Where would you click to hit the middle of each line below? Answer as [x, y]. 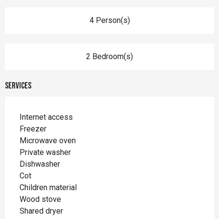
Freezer [33, 129]
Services [18, 86]
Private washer [45, 152]
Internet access [46, 117]
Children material [48, 187]
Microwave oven [48, 140]
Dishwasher [40, 164]
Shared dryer [41, 211]
